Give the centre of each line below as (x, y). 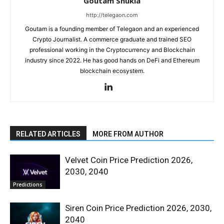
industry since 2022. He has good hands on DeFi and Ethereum (112, 60)
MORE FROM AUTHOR (128, 134)
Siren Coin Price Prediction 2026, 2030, (138, 208)
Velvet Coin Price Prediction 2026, (129, 160)
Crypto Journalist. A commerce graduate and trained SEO (112, 39)
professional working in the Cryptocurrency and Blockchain (112, 49)
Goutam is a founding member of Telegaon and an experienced (112, 28)
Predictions (28, 184)
